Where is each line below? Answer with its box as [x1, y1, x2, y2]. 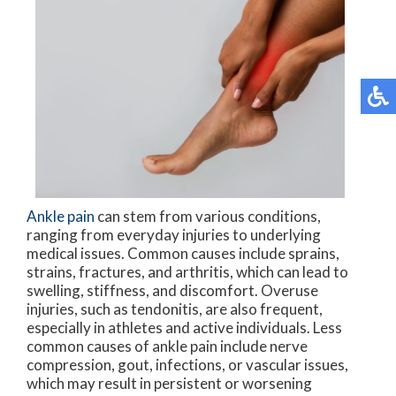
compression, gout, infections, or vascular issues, [27, 355, 348, 375]
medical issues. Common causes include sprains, [27, 244, 339, 263]
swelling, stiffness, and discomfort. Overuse [27, 281, 318, 301]
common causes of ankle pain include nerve [27, 337, 308, 356]
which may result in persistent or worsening [27, 374, 312, 393]
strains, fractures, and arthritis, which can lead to [27, 263, 348, 282]
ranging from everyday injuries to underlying [27, 225, 321, 245]
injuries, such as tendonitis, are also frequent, [27, 300, 323, 319]
